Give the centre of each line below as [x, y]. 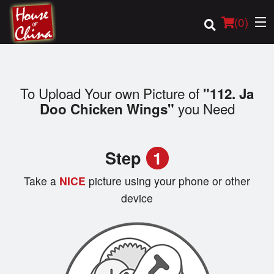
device [137, 198]
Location [30, 133]
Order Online [40, 103]
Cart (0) [55, 224]
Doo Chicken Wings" [107, 109]
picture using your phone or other [169, 181]
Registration [39, 193]
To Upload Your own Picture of [112, 93]
